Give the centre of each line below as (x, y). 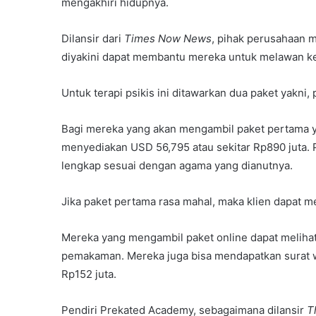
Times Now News (168, 38)
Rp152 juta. (89, 274)
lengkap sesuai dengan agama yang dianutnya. (177, 165)
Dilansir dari (93, 38)
